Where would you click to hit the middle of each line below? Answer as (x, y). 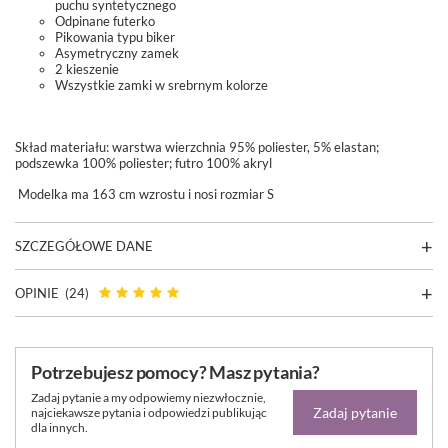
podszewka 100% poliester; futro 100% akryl (143, 163)
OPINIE (37, 293)
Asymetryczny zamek (117, 53)
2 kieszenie (88, 69)
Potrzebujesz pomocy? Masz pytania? (175, 372)
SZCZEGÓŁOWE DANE (84, 246)
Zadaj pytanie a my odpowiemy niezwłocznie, (148, 398)
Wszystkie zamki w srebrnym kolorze (161, 85)
